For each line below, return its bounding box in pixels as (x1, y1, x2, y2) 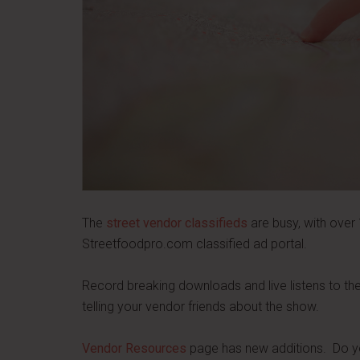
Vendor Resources (82, 341, 186, 356)
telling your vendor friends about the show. (82, 299, 319, 314)
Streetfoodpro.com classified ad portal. (82, 236, 307, 252)
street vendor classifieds (106, 215, 247, 231)
